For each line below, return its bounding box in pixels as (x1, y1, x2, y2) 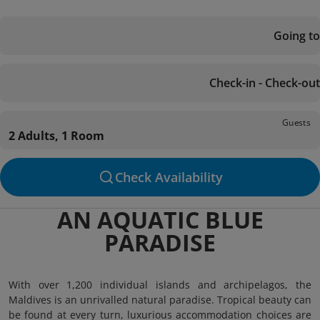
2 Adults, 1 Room (9, 128, 104, 144)
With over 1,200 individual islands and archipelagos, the (9, 278, 311, 291)
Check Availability (114, 169, 223, 186)
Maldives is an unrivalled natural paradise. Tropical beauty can (9, 293, 311, 306)
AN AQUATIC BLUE (56, 204, 264, 235)
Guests (282, 116, 311, 129)
